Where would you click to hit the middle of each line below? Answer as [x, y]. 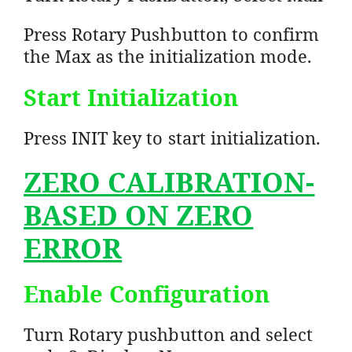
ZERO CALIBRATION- [169, 181]
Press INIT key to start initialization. [172, 137]
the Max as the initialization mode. [168, 55]
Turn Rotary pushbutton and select [168, 334]
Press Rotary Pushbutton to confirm [172, 33]
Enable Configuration [147, 293]
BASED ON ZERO [139, 214]
